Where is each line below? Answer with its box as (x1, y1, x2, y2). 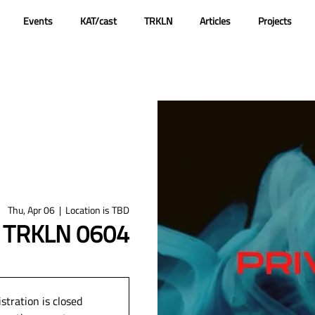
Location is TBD (65, 202, 129, 217)
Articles (199, 13, 231, 28)
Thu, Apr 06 (8, 202, 55, 217)
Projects (257, 13, 292, 28)
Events (22, 13, 53, 28)
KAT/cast (79, 13, 117, 28)
